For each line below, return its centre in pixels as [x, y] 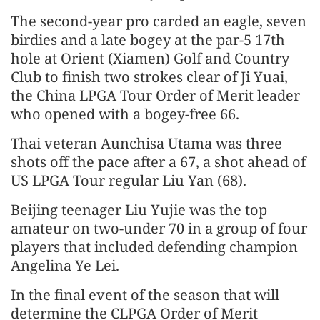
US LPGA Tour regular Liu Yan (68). [129, 180]
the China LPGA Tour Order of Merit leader [155, 95]
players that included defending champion [154, 247]
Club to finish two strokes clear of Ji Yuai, [149, 77]
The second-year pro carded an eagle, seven [159, 21]
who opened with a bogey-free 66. [125, 114]
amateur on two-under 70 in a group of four [159, 228]
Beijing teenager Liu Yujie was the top [139, 210]
